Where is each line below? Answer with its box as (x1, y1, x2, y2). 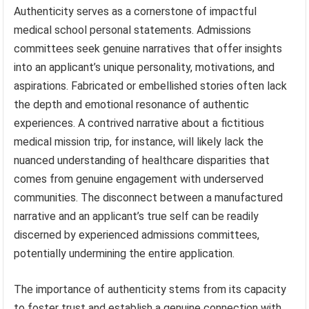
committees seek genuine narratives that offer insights (14, 41, 283, 55)
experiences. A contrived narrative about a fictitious (14, 116, 265, 130)
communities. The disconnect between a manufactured (14, 190, 283, 204)
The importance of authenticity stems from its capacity (14, 282, 287, 296)
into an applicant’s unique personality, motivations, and (14, 60, 275, 74)
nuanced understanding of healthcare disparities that (14, 153, 270, 167)
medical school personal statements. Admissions (14, 23, 252, 37)
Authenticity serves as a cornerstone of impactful (14, 4, 257, 18)
